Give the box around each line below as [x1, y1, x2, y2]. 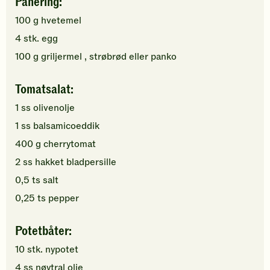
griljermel [41, 50, 82, 64]
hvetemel [41, 14, 81, 28]
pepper [48, 192, 79, 206]
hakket [35, 155, 64, 169]
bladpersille [66, 155, 116, 169]
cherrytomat [43, 137, 96, 151]
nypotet [45, 243, 78, 257]
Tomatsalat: [15, 81, 74, 99]
